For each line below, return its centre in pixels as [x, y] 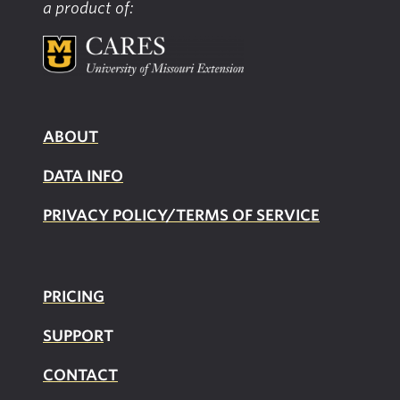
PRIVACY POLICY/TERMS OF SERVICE [181, 215]
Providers [136, 21]
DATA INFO [83, 175]
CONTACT [80, 375]
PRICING [74, 296]
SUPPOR [73, 335]
